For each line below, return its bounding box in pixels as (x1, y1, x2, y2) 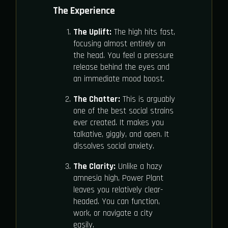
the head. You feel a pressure (73, 49, 174, 61)
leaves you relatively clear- (73, 184, 163, 195)
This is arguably (120, 93, 175, 105)
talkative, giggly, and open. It (73, 128, 169, 140)
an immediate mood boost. (73, 73, 164, 84)
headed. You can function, (73, 195, 160, 207)
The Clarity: (73, 160, 116, 172)
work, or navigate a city (73, 207, 153, 219)
